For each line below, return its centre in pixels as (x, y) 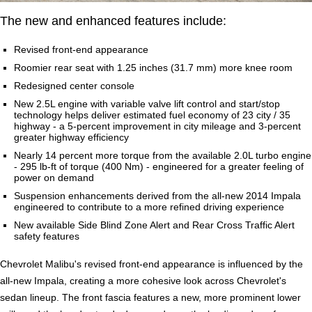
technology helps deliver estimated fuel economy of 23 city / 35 (152, 115)
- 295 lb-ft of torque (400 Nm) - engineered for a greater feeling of (159, 167)
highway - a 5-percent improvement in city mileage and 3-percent (157, 126)
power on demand (54, 178)
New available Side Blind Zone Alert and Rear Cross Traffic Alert (154, 225)
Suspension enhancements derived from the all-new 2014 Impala (157, 196)
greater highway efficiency (71, 138)
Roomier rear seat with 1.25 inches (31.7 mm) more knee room (153, 68)
